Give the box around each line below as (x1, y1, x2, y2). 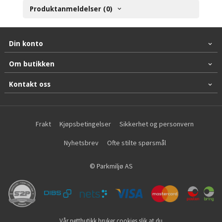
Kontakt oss (8, 80, 51, 89)
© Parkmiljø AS (89, 161, 133, 170)
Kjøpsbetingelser (59, 119, 111, 129)
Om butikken (8, 60, 55, 68)
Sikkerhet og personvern (119, 119, 194, 129)
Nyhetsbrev (63, 138, 99, 148)
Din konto (8, 40, 43, 48)
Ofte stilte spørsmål (107, 138, 166, 148)
